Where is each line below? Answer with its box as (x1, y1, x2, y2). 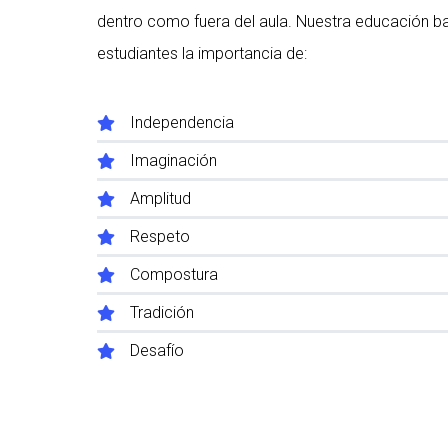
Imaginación (130, 151, 217, 171)
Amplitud (130, 189, 191, 209)
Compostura (130, 265, 218, 285)
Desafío (130, 341, 184, 361)
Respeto (130, 227, 190, 247)
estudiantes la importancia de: (97, 44, 311, 64)
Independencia (130, 113, 234, 133)
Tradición (130, 303, 194, 323)
